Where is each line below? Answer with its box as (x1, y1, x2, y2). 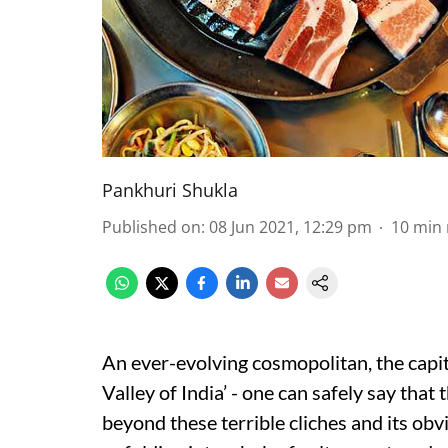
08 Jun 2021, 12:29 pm (209, 216, 372, 238)
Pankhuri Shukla (102, 178, 238, 202)
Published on (102, 216, 201, 238)
